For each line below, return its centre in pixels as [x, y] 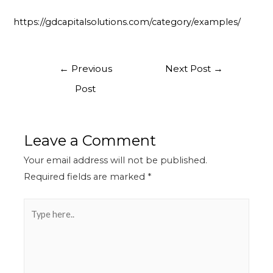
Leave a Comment [90, 141]
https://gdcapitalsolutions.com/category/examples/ [127, 22]
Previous [90, 69]
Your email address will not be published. [116, 161]
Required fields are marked [86, 177]
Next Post [190, 69]
